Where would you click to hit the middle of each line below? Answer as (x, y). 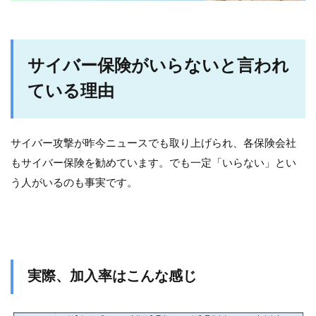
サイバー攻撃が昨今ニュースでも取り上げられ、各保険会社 (153, 144)
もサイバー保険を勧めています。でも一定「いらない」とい (153, 164)
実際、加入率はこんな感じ (112, 277)
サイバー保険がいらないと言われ (158, 67)
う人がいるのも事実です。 (74, 183)
